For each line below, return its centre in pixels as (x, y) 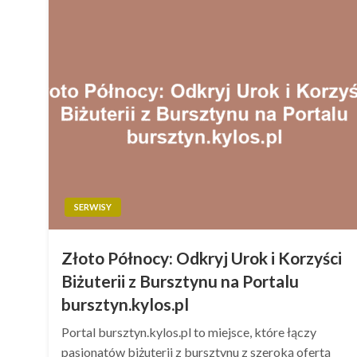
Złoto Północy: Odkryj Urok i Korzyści (202, 258)
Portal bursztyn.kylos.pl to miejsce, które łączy (189, 332)
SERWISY (93, 207)
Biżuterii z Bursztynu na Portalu (180, 281)
